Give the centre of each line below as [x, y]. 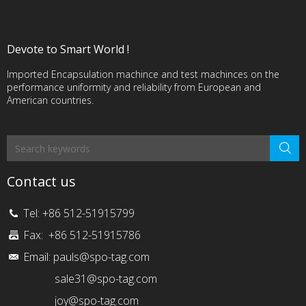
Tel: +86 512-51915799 [79, 213]
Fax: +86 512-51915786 [82, 235]
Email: [38, 257]
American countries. [50, 100]
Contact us [41, 182]
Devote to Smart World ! [68, 50]
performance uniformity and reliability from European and [134, 87]
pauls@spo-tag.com [101, 257]
